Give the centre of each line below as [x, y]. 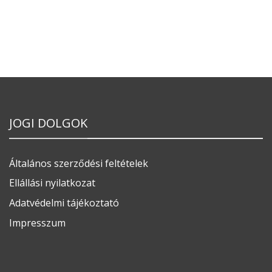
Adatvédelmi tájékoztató [64, 203]
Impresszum [37, 223]
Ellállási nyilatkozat [52, 183]
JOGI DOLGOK [48, 123]
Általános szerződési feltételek [79, 163]
